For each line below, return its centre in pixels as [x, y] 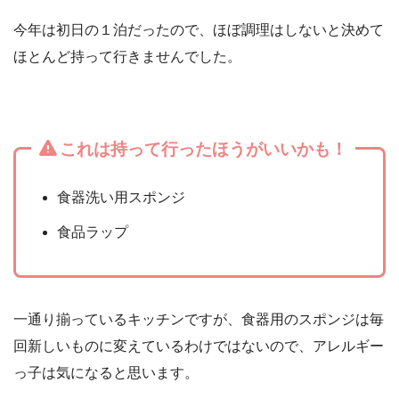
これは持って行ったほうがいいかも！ [204, 149]
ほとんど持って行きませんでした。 [127, 56]
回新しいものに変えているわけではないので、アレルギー [199, 346]
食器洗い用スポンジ [122, 197]
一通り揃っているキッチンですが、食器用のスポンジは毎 [199, 319]
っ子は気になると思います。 [106, 372]
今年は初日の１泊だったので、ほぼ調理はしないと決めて [199, 29]
